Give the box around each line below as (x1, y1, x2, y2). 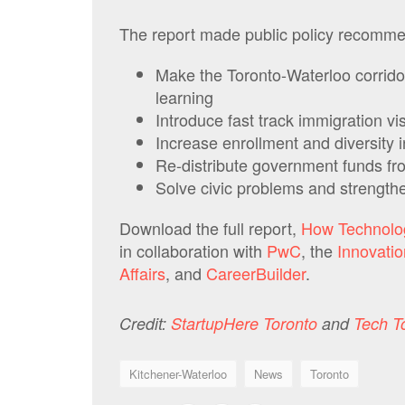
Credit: (119, 312, 171, 334)
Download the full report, (119, 216, 301, 240)
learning (155, 85, 213, 108)
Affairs (119, 261, 165, 285)
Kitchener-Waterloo (129, 365, 227, 382)
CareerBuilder (206, 261, 306, 285)
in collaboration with (119, 239, 267, 262)
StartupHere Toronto (171, 312, 317, 334)
